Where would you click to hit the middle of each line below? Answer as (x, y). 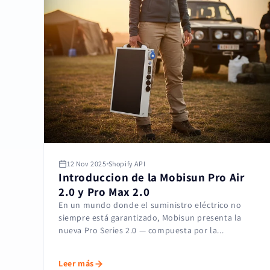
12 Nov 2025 (87, 164)
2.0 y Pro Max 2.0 (104, 192)
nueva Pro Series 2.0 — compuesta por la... (141, 231)
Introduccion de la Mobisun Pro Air (152, 177)
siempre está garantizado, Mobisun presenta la (150, 218)
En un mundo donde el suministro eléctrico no (150, 205)
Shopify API (127, 164)
